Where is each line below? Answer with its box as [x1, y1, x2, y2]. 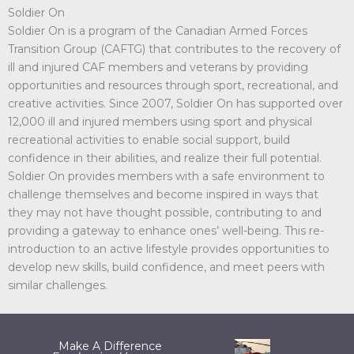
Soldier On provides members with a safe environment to [8, 169, 325, 184]
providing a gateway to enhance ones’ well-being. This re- [8, 224, 324, 239]
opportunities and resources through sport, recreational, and [8, 78, 338, 93]
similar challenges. [8, 278, 107, 293]
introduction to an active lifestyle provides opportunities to [8, 242, 330, 257]
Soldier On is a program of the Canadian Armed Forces [8, 24, 307, 39]
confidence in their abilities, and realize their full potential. [8, 151, 322, 166]
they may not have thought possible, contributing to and [8, 205, 322, 220]
